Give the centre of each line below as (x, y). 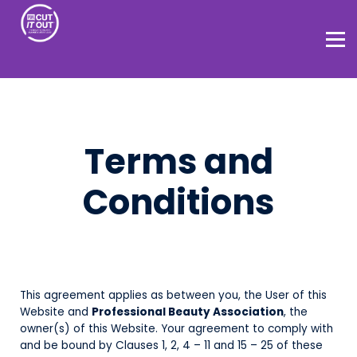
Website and (56, 312)
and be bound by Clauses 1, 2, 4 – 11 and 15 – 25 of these (171, 345)
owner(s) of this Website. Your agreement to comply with (177, 329)
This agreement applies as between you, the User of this (173, 295)
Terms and (178, 162)
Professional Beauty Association (188, 312)
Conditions (178, 202)
